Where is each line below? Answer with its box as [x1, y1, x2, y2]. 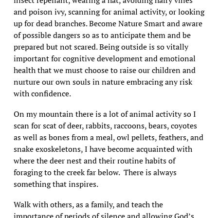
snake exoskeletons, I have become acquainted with [13, 144, 192, 154]
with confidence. [13, 88, 71, 99]
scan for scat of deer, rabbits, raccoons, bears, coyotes [13, 120, 197, 131]
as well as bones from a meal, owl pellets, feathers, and [13, 132, 203, 143]
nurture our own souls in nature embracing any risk [13, 76, 192, 87]
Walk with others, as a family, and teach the [13, 199, 163, 210]
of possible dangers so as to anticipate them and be [13, 30, 191, 40]
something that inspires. [13, 179, 98, 189]
